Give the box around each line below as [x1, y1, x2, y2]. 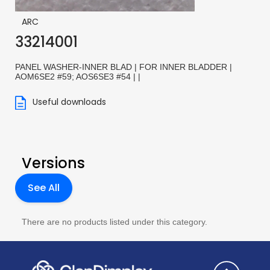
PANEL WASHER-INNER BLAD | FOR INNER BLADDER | [15, 62, 232, 72]
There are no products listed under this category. [21, 216, 207, 227]
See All [28, 180, 60, 195]
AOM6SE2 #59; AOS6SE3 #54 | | [15, 72, 140, 81]
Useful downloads [30, 96, 106, 108]
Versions [21, 152, 86, 173]
